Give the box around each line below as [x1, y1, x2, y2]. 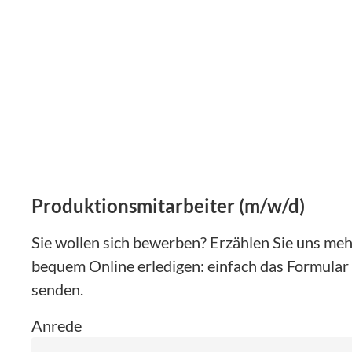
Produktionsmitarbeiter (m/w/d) [31, 194, 305, 218]
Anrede [31, 316, 82, 335]
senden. [31, 280, 83, 299]
